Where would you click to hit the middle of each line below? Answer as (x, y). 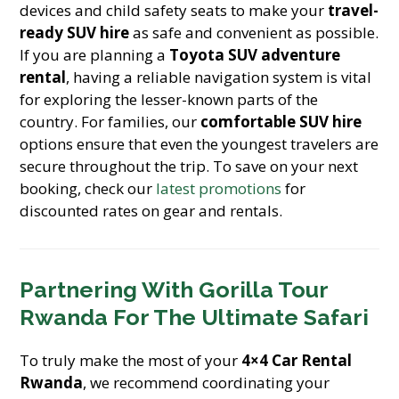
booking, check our (88, 188)
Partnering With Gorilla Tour (174, 289)
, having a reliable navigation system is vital (219, 77)
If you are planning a (95, 55)
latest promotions (219, 188)
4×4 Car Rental (297, 360)
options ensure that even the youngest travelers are (199, 144)
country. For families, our (110, 122)
